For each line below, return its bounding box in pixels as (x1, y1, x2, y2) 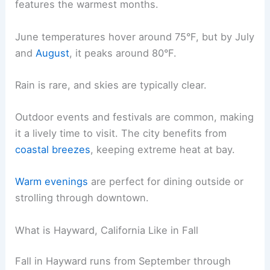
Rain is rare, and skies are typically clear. (15, 78, 207, 91)
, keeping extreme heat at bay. (90, 143, 236, 155)
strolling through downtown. (15, 192, 149, 204)
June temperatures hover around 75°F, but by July (15, 30, 255, 43)
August (36, 46, 70, 59)
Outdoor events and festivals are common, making (15, 111, 254, 123)
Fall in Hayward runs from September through (15, 255, 231, 268)
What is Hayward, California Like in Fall (15, 224, 199, 236)
